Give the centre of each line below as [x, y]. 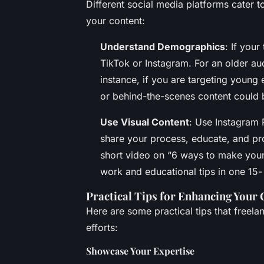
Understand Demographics [163, 46]
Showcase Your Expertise [140, 250]
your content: [115, 20]
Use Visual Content [145, 122]
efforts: [102, 227]
